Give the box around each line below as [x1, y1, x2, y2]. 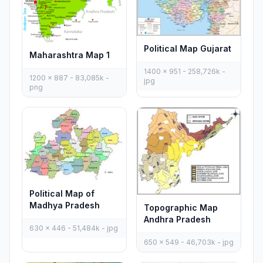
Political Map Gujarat [144, 43, 231, 54]
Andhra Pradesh [144, 214, 211, 225]
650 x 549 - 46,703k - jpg [144, 238, 234, 247]
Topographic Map [144, 203, 218, 213]
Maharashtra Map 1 [29, 49, 110, 60]
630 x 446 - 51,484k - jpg [29, 223, 118, 232]
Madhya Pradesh [29, 200, 100, 210]
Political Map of [29, 188, 95, 198]
